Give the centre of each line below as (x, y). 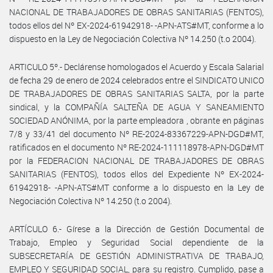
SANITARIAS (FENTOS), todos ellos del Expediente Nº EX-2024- (136, 174)
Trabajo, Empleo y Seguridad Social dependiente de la (136, 242)
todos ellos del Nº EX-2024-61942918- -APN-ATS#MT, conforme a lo (136, 25)
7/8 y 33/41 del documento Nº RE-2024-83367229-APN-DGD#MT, (136, 133)
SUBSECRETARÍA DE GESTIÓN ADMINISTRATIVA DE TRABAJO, (136, 255)
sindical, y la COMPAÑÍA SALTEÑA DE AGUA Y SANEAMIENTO (136, 107)
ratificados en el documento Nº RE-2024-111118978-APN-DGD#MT (136, 147)
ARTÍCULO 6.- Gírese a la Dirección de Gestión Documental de (136, 229)
